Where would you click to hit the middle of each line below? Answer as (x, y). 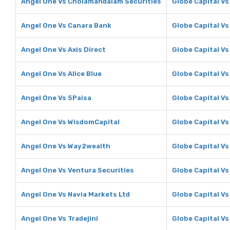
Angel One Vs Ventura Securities (78, 170)
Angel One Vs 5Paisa (56, 98)
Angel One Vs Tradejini (60, 218)
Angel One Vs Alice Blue (61, 74)
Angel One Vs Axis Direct (63, 50)
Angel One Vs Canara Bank (66, 25)
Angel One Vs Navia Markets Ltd (75, 194)
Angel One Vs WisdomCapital (70, 122)
